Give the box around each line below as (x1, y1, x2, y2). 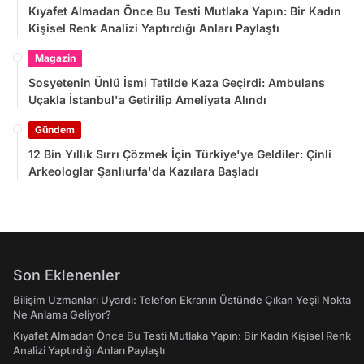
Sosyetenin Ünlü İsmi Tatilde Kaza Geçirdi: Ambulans (28, 75, 325, 89)
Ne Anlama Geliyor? (13, 308, 111, 321)
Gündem (35, 123, 75, 136)
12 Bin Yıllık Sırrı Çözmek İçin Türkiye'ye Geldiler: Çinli (28, 146, 331, 161)
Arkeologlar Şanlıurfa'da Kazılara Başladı (28, 163, 258, 178)
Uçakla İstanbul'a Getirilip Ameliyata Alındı (28, 92, 266, 106)
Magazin (35, 51, 76, 64)
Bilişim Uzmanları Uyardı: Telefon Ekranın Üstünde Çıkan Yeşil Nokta (13, 293, 351, 306)
